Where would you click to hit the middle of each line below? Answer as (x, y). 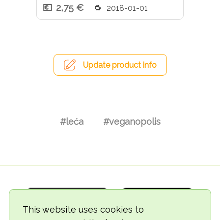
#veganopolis (132, 121)
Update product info (120, 65)
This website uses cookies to (83, 209)
